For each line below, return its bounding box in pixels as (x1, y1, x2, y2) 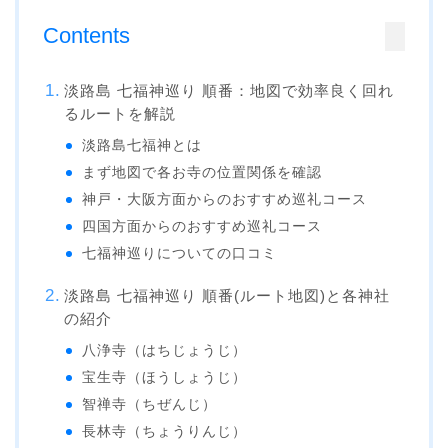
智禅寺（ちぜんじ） (82, 397, 218, 413)
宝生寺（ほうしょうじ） (82, 370, 248, 386)
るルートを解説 (63, 105, 176, 123)
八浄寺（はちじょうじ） (82, 343, 248, 359)
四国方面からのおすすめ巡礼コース (82, 219, 323, 235)
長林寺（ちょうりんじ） (82, 424, 248, 440)
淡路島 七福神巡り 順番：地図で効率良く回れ (63, 82, 394, 100)
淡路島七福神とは (82, 138, 203, 154)
